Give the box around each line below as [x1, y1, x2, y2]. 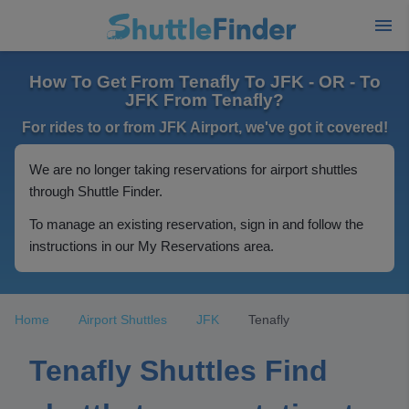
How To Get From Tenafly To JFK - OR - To [28, 72, 381, 91]
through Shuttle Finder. [29, 184, 163, 199]
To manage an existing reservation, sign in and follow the [29, 216, 363, 232]
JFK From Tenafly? [125, 90, 284, 110]
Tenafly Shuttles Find [29, 354, 328, 387]
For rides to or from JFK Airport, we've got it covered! [21, 120, 388, 135]
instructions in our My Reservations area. [29, 238, 274, 254]
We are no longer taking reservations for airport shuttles [29, 162, 358, 177]
